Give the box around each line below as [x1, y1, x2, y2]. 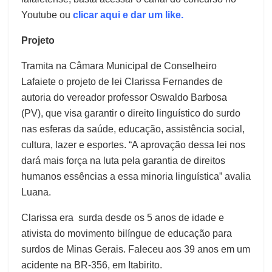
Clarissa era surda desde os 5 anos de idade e [21, 212, 224, 223]
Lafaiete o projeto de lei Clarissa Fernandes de [21, 76, 223, 87]
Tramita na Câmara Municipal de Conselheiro [21, 60, 217, 71]
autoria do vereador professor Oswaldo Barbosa [21, 92, 227, 103]
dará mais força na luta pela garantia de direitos [21, 155, 225, 166]
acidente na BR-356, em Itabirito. [21, 259, 162, 270]
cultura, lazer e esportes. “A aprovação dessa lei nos [21, 139, 245, 150]
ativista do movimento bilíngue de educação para [21, 228, 232, 239]
